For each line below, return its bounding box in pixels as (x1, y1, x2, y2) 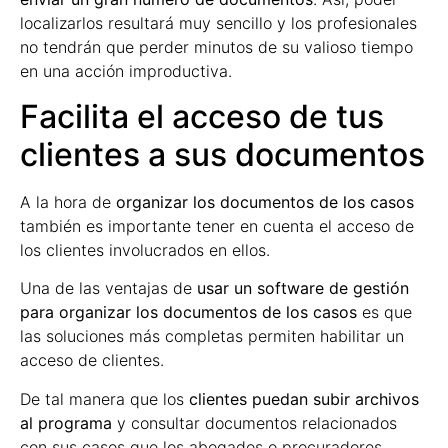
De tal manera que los (20, 388, 189, 409)
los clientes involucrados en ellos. (20, 239, 275, 260)
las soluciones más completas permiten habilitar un (20, 326, 404, 347)
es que (357, 302, 412, 323)
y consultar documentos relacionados (112, 412, 397, 433)
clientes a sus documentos (20, 134, 425, 174)
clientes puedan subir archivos (189, 388, 419, 409)
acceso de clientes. (20, 350, 164, 371)
